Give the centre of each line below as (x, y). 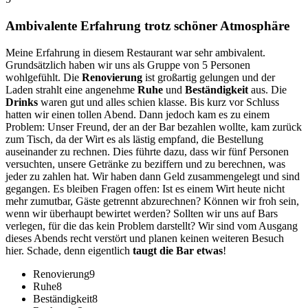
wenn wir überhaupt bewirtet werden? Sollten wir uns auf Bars (142, 213)
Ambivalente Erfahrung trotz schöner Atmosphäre (147, 26)
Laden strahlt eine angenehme (71, 89)
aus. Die (267, 89)
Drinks (22, 102)
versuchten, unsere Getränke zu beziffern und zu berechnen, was (145, 164)
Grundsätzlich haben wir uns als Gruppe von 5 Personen (128, 65)
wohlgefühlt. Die (44, 77)
